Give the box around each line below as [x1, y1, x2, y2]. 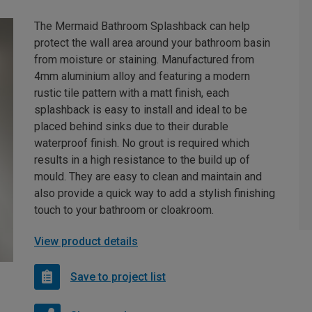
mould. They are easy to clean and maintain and [34, 170, 262, 184]
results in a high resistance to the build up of [34, 153, 250, 167]
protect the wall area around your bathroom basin [34, 36, 270, 50]
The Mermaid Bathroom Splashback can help [34, 19, 250, 33]
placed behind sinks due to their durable [34, 120, 228, 134]
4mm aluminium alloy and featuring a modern [34, 70, 250, 84]
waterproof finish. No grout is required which [34, 136, 249, 150]
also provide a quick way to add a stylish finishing [34, 187, 275, 201]
